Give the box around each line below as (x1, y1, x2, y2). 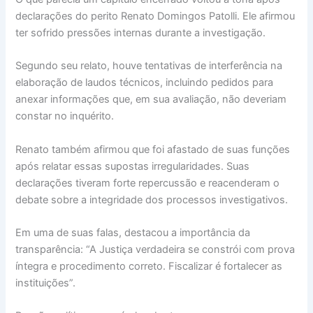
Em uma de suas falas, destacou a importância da (15, 226, 251, 239)
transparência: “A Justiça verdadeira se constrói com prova (15, 242, 296, 256)
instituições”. (15, 276, 76, 289)
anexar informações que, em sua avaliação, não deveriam (15, 93, 287, 106)
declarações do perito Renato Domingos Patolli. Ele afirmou (15, 9, 296, 22)
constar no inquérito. (15, 110, 115, 123)
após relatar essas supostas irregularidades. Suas (15, 159, 250, 173)
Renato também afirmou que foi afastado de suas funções (15, 143, 291, 156)
